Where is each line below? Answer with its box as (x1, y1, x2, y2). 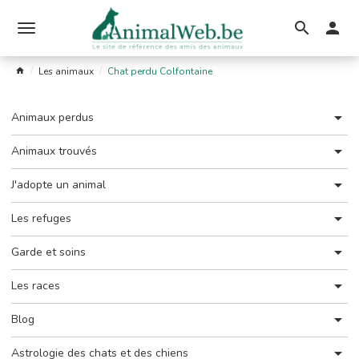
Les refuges (11, 211, 71, 227)
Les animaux (38, 65, 94, 78)
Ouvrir (26, 34, 57, 49)
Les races (11, 278, 60, 294)
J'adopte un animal (11, 177, 106, 193)
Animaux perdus (11, 110, 94, 126)
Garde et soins (11, 244, 86, 260)
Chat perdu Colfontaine (107, 65, 212, 78)
